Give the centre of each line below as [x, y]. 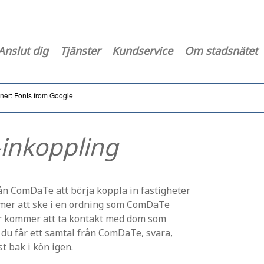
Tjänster [80, 50]
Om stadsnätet [221, 50]
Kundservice [142, 50]
